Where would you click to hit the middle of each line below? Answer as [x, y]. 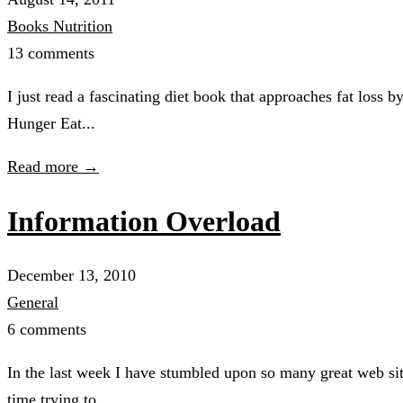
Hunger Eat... [51, 124]
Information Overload [144, 221]
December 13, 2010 [72, 276]
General [33, 303]
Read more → [53, 167]
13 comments [51, 54]
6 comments [47, 330]
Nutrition [83, 27]
